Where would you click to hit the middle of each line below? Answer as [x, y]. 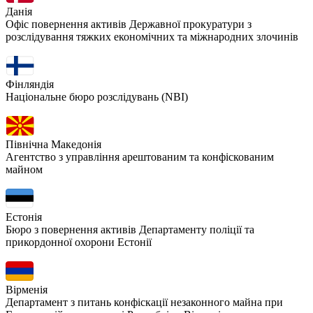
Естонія [24, 217]
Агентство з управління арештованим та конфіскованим [140, 156]
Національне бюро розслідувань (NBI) [97, 96]
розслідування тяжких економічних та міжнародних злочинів [152, 36]
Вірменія [27, 289]
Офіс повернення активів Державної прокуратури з [129, 24]
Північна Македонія [53, 144]
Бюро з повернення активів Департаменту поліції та [130, 229]
